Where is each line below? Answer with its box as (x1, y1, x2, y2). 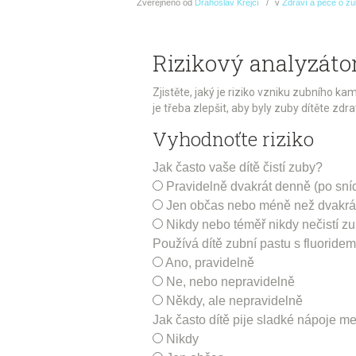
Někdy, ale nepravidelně (166, 293, 303, 308)
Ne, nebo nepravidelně (166, 274, 295, 288)
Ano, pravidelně (165, 255, 254, 269)
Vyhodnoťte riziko (153, 126, 314, 152)
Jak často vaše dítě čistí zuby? (153, 160, 323, 174)
